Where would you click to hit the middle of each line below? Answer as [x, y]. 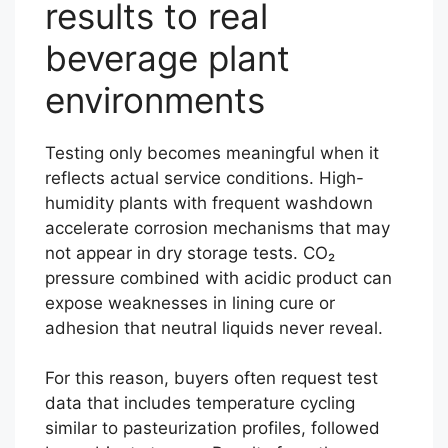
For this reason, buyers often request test [211, 378]
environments [155, 99]
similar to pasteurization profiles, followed [212, 428]
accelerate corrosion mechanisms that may [217, 227]
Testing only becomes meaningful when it [212, 152]
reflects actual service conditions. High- [204, 177]
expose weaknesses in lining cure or [190, 302]
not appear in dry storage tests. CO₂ [190, 252]
